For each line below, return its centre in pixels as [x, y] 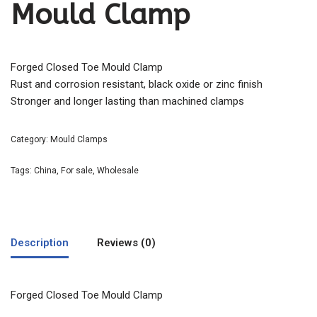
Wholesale [118, 171]
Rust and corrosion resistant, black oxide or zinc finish [137, 85]
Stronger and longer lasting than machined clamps [127, 102]
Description [40, 242]
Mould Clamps [79, 140]
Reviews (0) [126, 242]
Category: [30, 140]
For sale [77, 171]
